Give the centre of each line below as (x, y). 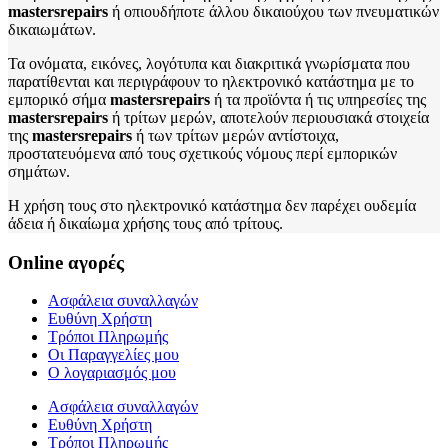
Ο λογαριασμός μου (112, 373)
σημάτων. (39, 171)
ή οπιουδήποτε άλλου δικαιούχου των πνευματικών (275, 11)
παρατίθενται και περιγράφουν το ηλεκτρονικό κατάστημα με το (211, 81)
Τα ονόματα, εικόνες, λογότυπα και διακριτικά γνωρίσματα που (209, 63)
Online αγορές (66, 262)
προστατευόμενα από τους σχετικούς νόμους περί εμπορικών (202, 153)
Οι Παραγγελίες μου (113, 355)
